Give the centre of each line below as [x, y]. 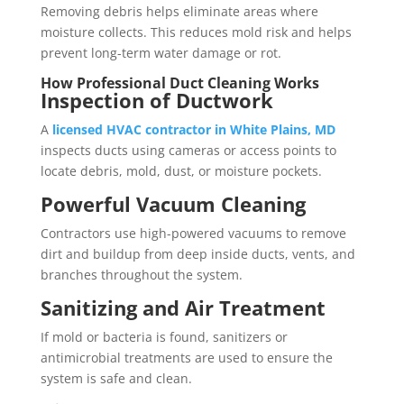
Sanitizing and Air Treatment [183, 308]
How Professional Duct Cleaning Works [179, 83]
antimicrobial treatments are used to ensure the [186, 358]
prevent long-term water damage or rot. [161, 53]
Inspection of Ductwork [156, 101]
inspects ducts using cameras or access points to [188, 151]
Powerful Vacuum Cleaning [173, 204]
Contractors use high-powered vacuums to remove [193, 234]
